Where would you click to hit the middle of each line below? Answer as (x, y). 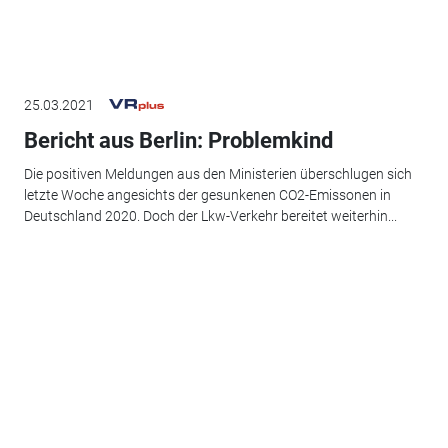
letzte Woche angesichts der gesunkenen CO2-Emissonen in (207, 195)
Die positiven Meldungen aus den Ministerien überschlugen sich (217, 174)
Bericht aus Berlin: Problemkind (178, 140)
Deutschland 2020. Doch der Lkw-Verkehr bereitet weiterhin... (210, 216)
